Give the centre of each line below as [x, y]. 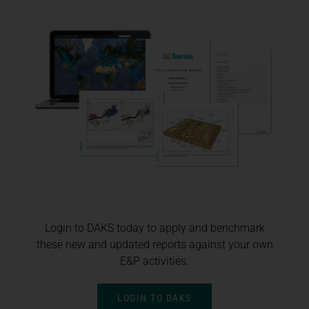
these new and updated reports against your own [154, 245]
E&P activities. [154, 261]
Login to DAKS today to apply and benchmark [154, 228]
